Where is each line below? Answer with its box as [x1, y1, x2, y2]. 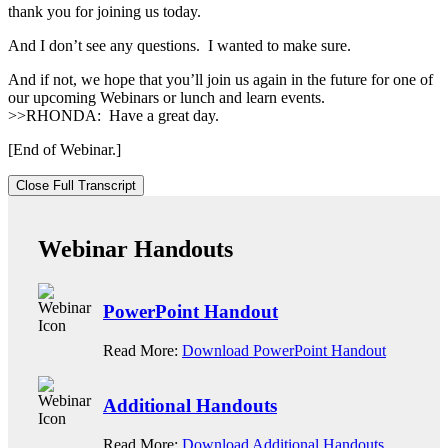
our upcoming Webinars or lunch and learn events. [8, 88, 325, 106]
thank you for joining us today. [8, 2, 201, 20]
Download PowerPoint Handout [182, 342, 386, 360]
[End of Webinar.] [8, 140, 121, 158]
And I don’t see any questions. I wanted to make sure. [8, 36, 351, 54]
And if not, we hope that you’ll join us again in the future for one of [8, 70, 433, 88]
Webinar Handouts [38, 235, 233, 262]
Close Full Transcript [16, 177, 136, 193]
